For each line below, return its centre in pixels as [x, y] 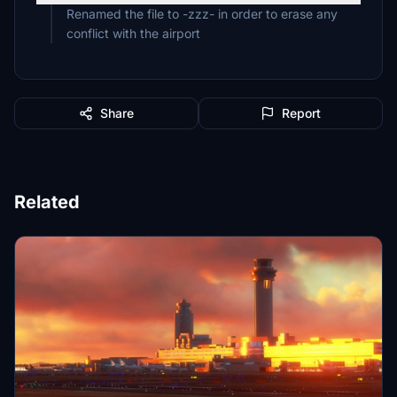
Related [47, 202]
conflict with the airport [133, 33]
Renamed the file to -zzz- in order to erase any [202, 14]
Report [301, 113]
